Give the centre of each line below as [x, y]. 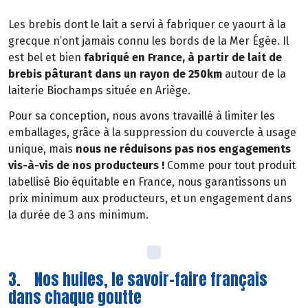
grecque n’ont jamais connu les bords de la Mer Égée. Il [148, 41]
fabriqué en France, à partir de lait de [183, 58]
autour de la [254, 74]
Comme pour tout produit [230, 166]
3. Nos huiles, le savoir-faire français [138, 279]
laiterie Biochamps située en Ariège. [99, 91]
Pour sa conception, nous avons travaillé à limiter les [142, 116]
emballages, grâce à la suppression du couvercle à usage [152, 133]
